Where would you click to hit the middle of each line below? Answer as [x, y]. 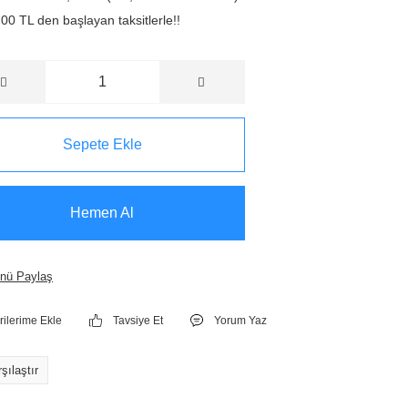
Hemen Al [102, 213]
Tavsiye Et [138, 321]
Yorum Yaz [241, 321]
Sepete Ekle [102, 144]
